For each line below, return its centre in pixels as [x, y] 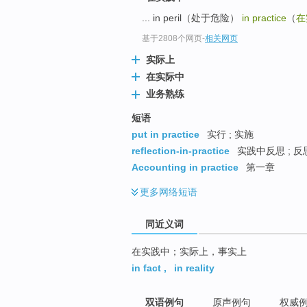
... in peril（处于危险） [192, 18]
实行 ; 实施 [229, 134]
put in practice [165, 134]
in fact [146, 268]
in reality [194, 268]
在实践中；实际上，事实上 [189, 251]
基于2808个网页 [172, 39]
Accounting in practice [185, 167]
